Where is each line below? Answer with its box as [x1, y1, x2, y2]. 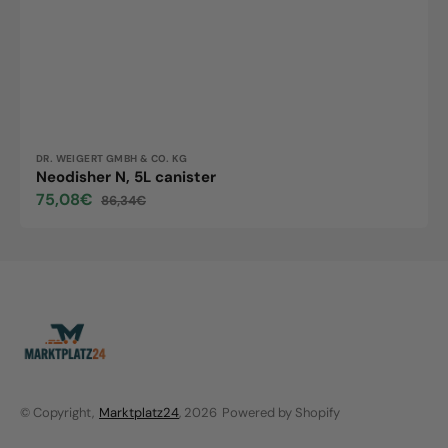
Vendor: [35, 152, 95, 175]
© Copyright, [20, 404, 94, 421]
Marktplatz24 [99, 404, 179, 421]
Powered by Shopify [222, 404, 340, 421]
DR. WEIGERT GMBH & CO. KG [36, 152, 187, 166]
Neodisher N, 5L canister [36, 167, 216, 188]
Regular [101, 201, 145, 218]
